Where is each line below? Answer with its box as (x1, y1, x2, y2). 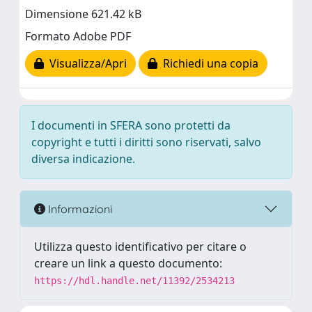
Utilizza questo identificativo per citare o (34, 239, 247, 254)
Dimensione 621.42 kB (25, 6, 141, 22)
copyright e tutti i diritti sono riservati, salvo (31, 134, 261, 150)
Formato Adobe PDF (25, 29, 131, 45)
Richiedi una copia (157, 56, 258, 72)
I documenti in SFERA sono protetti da (31, 118, 231, 133)
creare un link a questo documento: (34, 256, 222, 271)
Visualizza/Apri (44, 56, 127, 72)
